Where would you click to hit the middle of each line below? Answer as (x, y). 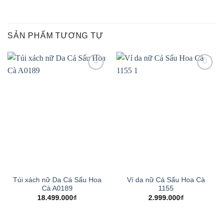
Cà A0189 (57, 189)
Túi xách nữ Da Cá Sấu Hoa (57, 180)
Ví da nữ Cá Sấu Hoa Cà (166, 180)
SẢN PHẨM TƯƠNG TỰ (56, 35)
